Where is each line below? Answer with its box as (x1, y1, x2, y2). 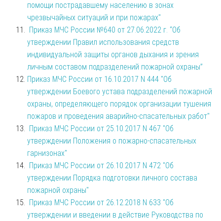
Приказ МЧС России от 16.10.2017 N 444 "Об (27, 74, 172, 84)
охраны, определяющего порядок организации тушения (27, 99, 211, 109)
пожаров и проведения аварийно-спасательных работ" (27, 111, 210, 121)
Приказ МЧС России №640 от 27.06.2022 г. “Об (29, 25, 181, 35)
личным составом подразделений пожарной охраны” (27, 62, 203, 72)
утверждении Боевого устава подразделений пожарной (27, 86, 212, 96)
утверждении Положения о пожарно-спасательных (27, 136, 196, 146)
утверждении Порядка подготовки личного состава (27, 173, 197, 183)
